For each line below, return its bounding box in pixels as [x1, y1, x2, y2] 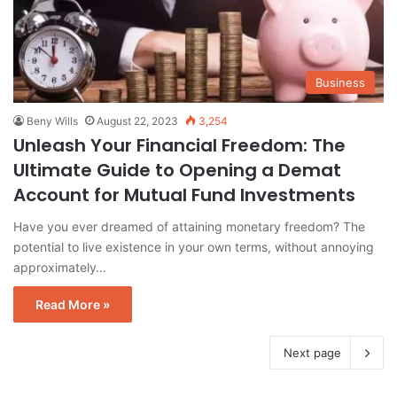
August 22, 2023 [97, 114, 178, 128]
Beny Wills [27, 114, 78, 128]
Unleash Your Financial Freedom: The [13, 133, 346, 159]
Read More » [35, 297, 110, 313]
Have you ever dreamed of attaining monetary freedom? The [13, 219, 365, 235]
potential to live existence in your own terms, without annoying [13, 239, 374, 255]
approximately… [13, 260, 106, 276]
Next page [284, 346, 341, 361]
